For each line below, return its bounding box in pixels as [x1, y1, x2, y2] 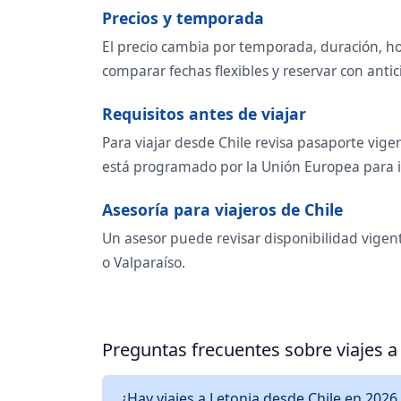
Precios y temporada [102, 6, 264, 29]
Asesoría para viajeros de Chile [102, 198, 343, 220]
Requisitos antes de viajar [102, 102, 306, 124]
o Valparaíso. [102, 252, 185, 272]
